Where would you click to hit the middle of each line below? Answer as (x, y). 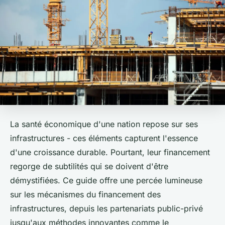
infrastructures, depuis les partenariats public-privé (106, 208)
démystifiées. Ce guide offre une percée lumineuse (106, 180)
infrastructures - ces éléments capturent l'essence (104, 138)
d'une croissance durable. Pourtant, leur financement (110, 152)
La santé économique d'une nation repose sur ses (104, 124)
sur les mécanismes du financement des (85, 194)
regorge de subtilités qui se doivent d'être (89, 166)
